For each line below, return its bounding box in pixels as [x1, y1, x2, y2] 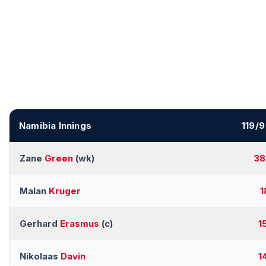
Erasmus [60, 218, 99, 230]
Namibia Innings [19, 120, 91, 132]
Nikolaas [20, 251, 61, 262]
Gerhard [20, 218, 60, 230]
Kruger [49, 185, 81, 197]
